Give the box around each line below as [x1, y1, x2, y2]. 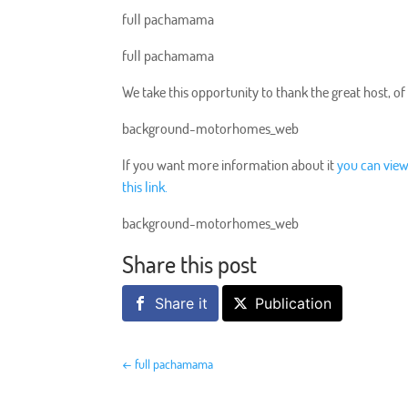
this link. [122, 178, 168, 197]
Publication [255, 294, 332, 313]
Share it [155, 294, 209, 313]
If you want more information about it [122, 156, 338, 175]
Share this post [122, 249, 258, 280]
